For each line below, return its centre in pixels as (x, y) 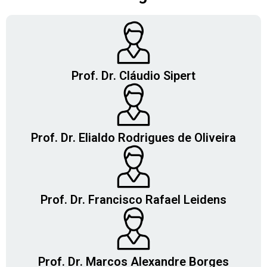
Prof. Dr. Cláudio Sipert (133, 75)
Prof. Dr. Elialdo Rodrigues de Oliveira (133, 137)
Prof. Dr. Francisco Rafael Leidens (133, 199)
